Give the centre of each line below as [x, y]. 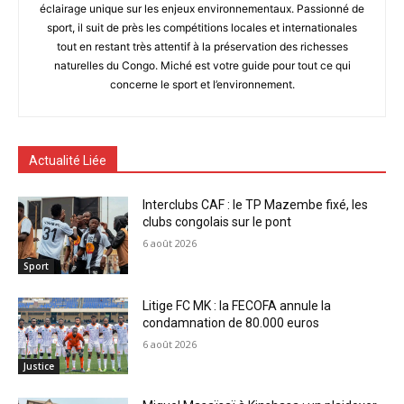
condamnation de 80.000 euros [231, 322]
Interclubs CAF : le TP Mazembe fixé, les [256, 205]
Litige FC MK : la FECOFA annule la [237, 305]
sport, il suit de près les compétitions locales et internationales [202, 28]
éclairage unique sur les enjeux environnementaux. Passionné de [202, 9]
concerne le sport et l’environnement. [202, 85]
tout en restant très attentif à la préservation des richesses [202, 47]
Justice [39, 367]
